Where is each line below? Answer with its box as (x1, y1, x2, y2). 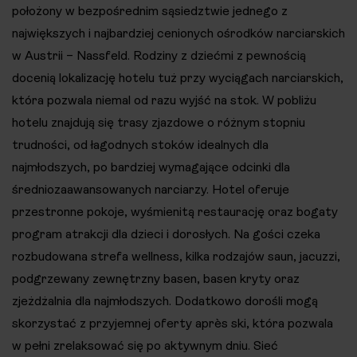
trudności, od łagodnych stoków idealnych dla (12, 137, 269, 153)
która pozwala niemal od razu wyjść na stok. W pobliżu (12, 92, 316, 108)
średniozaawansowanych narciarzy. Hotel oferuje (12, 182, 289, 198)
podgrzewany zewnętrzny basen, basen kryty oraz (12, 271, 300, 287)
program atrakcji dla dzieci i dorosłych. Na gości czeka (12, 226, 320, 242)
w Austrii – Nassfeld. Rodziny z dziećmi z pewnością (12, 48, 306, 64)
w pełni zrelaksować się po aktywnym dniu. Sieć (12, 338, 278, 354)
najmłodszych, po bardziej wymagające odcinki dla (12, 159, 290, 175)
